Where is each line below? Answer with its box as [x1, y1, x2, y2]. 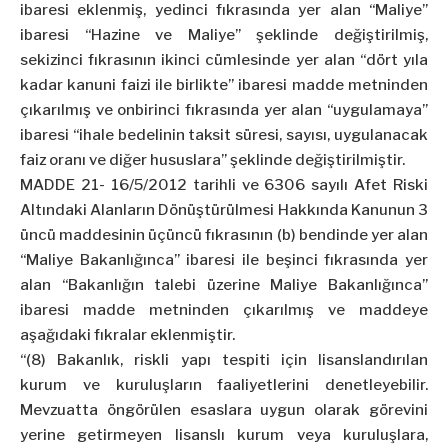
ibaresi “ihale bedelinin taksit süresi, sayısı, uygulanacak [20, 126, 428, 145]
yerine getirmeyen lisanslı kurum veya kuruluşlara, [20, 426, 428, 445]
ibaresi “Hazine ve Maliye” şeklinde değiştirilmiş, [20, 26, 428, 45]
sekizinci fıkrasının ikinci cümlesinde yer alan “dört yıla [20, 51, 428, 70]
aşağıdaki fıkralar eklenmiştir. [20, 326, 235, 345]
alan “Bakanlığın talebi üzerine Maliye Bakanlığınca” [20, 276, 428, 295]
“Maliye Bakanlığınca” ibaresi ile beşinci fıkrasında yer [20, 251, 428, 270]
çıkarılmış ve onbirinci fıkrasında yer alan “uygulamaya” [20, 101, 428, 120]
